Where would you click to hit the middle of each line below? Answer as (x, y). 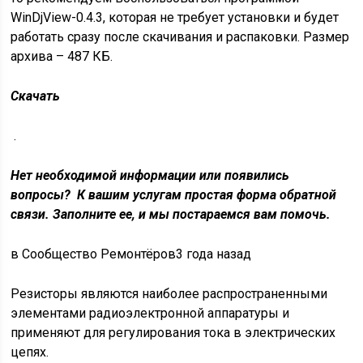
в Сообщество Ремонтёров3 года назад (131, 254)
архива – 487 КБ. (62, 56)
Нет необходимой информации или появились (150, 175)
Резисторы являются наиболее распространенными (169, 294)
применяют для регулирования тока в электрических (173, 333)
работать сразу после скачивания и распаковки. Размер (180, 37)
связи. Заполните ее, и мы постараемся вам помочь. (171, 214)
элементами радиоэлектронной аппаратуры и (150, 313)
